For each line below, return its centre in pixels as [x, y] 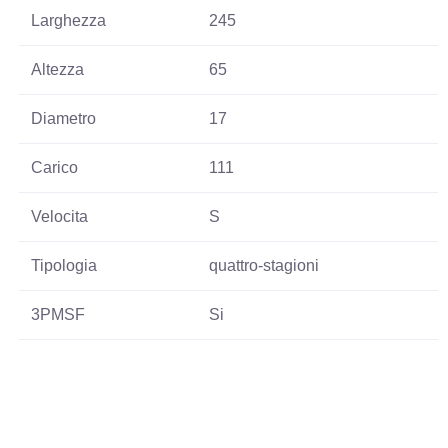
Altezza [58, 69]
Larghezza [69, 20]
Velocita [60, 216]
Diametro [64, 118]
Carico [55, 167]
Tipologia [64, 265]
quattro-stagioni [264, 265]
